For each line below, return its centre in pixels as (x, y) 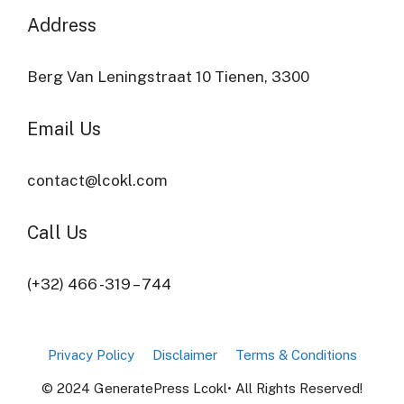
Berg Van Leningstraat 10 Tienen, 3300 (168, 77)
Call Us (57, 233)
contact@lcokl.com (97, 180)
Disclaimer (184, 355)
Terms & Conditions (296, 355)
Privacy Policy (91, 355)
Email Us (64, 129)
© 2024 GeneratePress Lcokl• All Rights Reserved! (202, 388)
